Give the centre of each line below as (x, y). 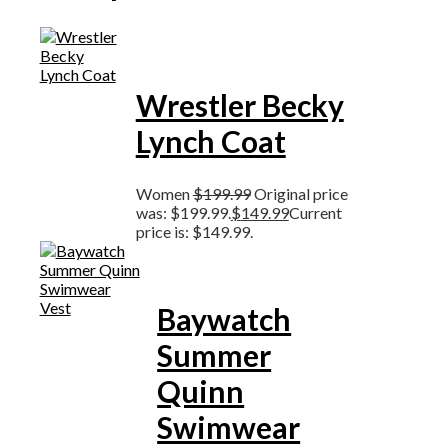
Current (315, 212)
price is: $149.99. (194, 231)
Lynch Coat (210, 140)
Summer (214, 354)
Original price (300, 193)
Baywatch (224, 318)
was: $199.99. (183, 212)
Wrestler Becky (239, 104)
